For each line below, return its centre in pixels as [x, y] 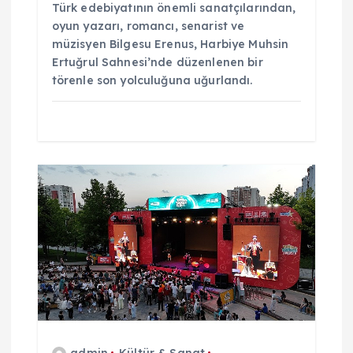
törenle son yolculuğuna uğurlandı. [152, 81]
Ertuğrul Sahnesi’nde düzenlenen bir [157, 63]
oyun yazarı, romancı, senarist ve [148, 26]
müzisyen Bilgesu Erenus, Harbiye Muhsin [170, 45]
